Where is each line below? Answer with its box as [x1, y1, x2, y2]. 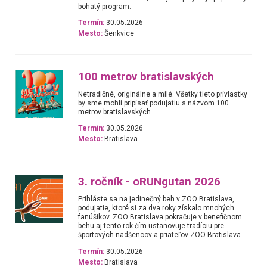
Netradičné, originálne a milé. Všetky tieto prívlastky [78, 89, 248, 98]
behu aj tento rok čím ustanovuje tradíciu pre [78, 222, 225, 231]
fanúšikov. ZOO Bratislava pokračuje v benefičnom [78, 213, 243, 222]
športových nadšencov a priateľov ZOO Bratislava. [78, 231, 243, 240]
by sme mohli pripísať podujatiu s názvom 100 [78, 98, 229, 107]
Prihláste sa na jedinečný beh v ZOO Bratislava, [78, 195, 235, 204]
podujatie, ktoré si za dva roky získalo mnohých [78, 204, 235, 213]
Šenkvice [103, 29, 135, 38]
